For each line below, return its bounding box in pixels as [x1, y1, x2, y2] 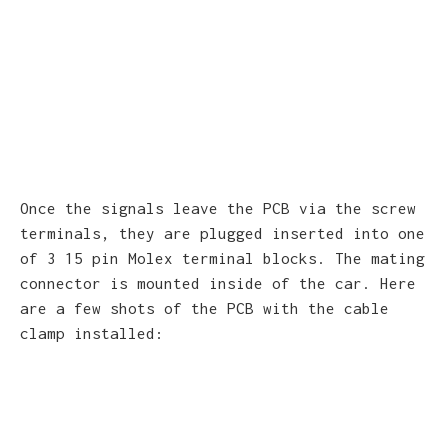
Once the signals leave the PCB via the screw [20, 198, 416, 217]
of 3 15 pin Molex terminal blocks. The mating [20, 248, 425, 267]
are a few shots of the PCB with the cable [20, 298, 389, 317]
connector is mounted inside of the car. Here [20, 273, 416, 292]
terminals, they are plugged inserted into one [20, 223, 425, 242]
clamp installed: [20, 323, 164, 342]
